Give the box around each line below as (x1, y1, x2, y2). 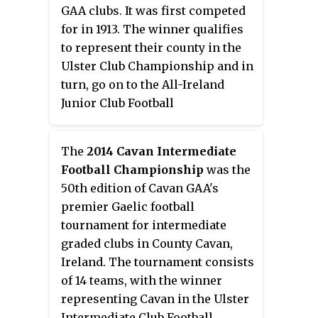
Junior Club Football (61, 95, 174, 110)
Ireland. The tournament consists (61, 254, 254, 269)
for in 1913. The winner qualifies (61, 21, 243, 36)
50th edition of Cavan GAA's (61, 180, 219, 195)
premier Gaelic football (61, 199, 194, 214)
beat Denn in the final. (61, 10, 187, 25)
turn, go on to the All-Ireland (61, 77, 224, 92)
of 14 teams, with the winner (61, 273, 222, 287)
